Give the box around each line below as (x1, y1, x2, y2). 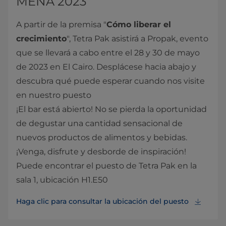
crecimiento (16, 34, 67, 44)
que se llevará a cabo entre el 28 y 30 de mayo (16, 48, 200, 58)
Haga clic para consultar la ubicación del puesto (16, 197, 189, 206)
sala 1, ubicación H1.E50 (16, 175, 108, 185)
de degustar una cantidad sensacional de (16, 119, 183, 129)
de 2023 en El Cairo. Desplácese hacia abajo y (16, 62, 196, 72)
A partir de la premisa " (16, 20, 106, 30)
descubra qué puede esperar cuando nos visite (16, 76, 205, 86)
